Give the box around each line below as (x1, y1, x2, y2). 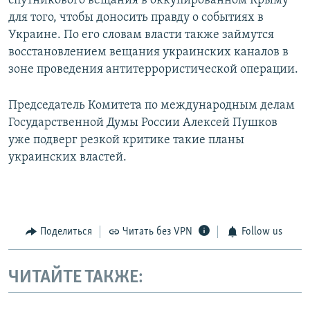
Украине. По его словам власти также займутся (8, 28, 274, 42)
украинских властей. (8, 151, 127, 165)
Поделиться (39, 226, 92, 238)
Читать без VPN (122, 226, 192, 238)
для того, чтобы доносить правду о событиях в (8, 11, 264, 25)
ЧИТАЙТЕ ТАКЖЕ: (8, 268, 143, 287)
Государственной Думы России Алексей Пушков (8, 116, 277, 130)
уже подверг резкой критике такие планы (8, 134, 244, 147)
